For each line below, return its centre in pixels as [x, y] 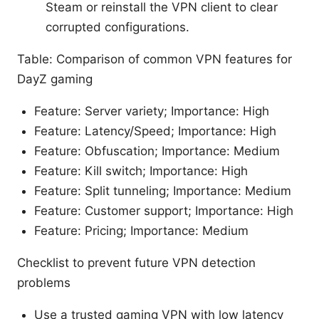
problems [44, 282]
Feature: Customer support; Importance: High [164, 210]
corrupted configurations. [117, 27]
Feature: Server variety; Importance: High [152, 111]
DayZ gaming [55, 79]
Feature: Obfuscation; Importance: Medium [157, 151]
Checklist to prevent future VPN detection [136, 262]
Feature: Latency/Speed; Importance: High [155, 131]
